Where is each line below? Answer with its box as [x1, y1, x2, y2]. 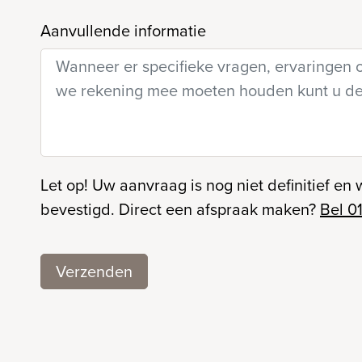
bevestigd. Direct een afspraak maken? [40, 196, 320, 221]
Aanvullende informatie [40, 18, 206, 43]
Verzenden [56, 259, 133, 284]
